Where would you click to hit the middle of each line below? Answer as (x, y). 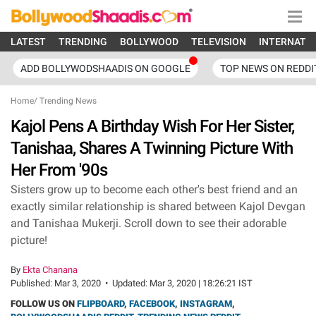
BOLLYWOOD (149, 42)
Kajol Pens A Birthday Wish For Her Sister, (152, 126)
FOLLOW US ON (44, 304)
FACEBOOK (152, 304)
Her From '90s (59, 170)
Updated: (131, 283)
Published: (32, 283)
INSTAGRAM (206, 304)
